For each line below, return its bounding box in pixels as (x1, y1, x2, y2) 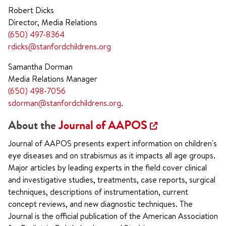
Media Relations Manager (8, 73, 97, 84)
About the (8, 117, 59, 133)
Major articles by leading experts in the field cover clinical (8, 162, 207, 173)
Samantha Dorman (8, 61, 73, 72)
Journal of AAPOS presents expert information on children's (8, 138, 217, 149)
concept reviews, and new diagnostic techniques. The (8, 198, 193, 209)
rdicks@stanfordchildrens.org (8, 41, 111, 52)
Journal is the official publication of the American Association (8, 210, 218, 221)
